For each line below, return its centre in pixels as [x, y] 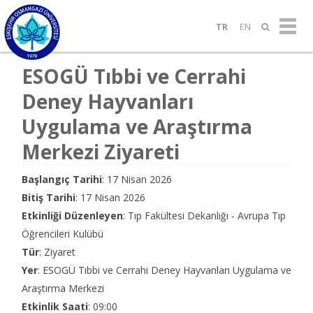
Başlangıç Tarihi [62, 179]
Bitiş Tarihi [49, 197]
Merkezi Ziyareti [101, 152]
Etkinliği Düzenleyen [72, 216]
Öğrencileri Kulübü [63, 234]
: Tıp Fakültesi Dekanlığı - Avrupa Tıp [204, 216]
